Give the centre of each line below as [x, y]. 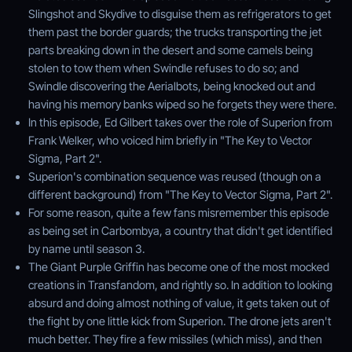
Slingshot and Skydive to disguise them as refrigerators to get [180, 13]
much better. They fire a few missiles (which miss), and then [175, 339]
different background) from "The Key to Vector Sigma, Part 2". [180, 194]
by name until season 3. [86, 248]
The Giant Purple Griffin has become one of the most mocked [179, 266]
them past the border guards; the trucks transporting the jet [175, 31]
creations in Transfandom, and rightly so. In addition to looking [180, 284]
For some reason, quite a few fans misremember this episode [179, 212]
